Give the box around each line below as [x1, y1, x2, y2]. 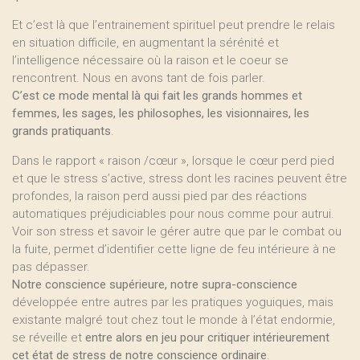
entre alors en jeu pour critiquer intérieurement [85, 330, 329, 345]
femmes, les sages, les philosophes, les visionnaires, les [12, 106, 309, 121]
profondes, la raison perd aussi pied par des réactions [12, 189, 307, 203]
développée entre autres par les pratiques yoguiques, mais [12, 295, 333, 309]
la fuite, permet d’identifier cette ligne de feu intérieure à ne [12, 242, 336, 256]
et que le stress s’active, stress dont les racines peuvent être [12, 171, 347, 186]
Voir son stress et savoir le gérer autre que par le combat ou [12, 224, 342, 239]
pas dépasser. [12, 260, 90, 274]
